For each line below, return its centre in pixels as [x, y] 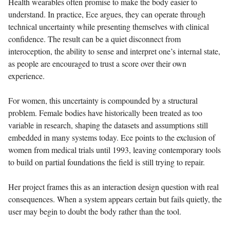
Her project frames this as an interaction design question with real [113, 187]
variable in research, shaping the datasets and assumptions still [108, 125]
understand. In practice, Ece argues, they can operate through [107, 14]
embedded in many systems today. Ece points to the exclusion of [112, 137]
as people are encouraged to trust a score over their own [97, 63]
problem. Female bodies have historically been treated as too [105, 113]
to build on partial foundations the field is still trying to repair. [107, 162]
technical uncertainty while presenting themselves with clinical [109, 26]
